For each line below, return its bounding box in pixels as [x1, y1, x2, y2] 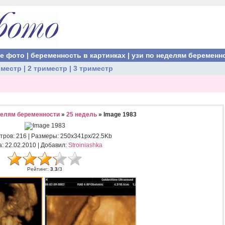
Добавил [40, 142, 65, 149]
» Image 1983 [97, 111, 137, 118]
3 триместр [73, 64, 113, 72]
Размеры [31, 133, 57, 140]
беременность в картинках [31, 51, 126, 59]
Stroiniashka [68, 142, 102, 149]
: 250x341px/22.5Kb [57, 133, 112, 140]
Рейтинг [27, 166, 47, 172]
